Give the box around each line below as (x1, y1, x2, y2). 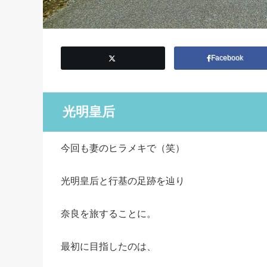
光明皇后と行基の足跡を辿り (61, 175, 185, 186)
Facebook (211, 54, 246, 63)
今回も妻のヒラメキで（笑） (61, 142, 185, 153)
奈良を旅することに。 (61, 208, 156, 219)
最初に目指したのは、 (61, 241, 156, 252)
